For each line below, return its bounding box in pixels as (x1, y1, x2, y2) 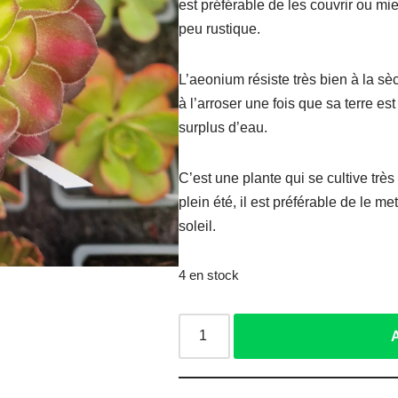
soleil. (179, 218, 217, 234)
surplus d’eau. (179, 119, 268, 135)
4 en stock (179, 267, 240, 283)
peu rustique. (179, 20, 261, 36)
